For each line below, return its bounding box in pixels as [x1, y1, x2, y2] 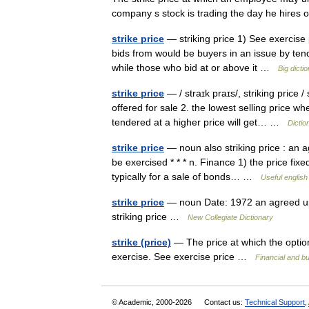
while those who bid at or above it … [112, 62, 278, 73]
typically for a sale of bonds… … [112, 171, 261, 182]
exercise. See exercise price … [112, 251, 255, 262]
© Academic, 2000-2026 [112, 298, 194, 306]
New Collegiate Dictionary [188, 213, 273, 221]
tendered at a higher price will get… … [112, 117, 288, 128]
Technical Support [245, 298, 305, 306]
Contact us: [204, 298, 245, 306]
